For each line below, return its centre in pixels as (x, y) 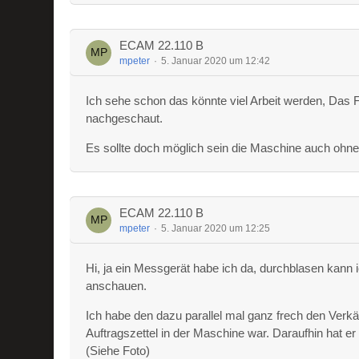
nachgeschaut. (125, 118)
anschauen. (117, 286)
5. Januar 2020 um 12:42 (216, 61)
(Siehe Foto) (118, 351)
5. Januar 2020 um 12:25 (216, 228)
